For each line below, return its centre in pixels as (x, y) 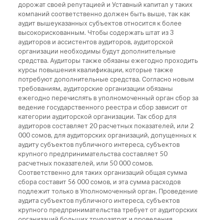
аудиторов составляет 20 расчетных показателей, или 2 (106, 125)
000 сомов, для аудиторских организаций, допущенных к (107, 135)
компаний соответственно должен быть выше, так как (104, 14)
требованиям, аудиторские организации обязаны (95, 88)
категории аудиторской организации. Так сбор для (97, 116)
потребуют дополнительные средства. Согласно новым (106, 79)
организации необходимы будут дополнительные (97, 51)
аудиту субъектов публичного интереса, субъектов (99, 144)
